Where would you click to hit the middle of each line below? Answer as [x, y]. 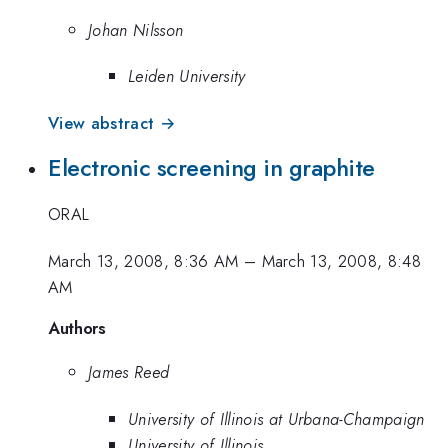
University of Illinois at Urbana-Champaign [276, 418]
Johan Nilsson [136, 29]
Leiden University [187, 76]
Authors [77, 328]
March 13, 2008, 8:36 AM [143, 260]
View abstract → [112, 122]
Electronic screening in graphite [212, 168]
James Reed [129, 372]
